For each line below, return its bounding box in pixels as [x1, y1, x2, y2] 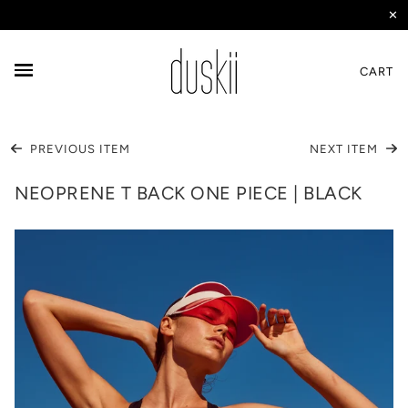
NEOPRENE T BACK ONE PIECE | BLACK [15, 182, 362, 204]
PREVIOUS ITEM [25, 142, 130, 156]
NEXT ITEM [310, 142, 382, 156]
